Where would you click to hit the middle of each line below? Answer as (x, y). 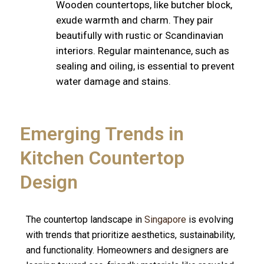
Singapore (165, 219)
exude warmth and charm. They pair (134, 20)
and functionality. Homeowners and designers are (127, 250)
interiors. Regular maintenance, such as (142, 51)
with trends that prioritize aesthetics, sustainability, (130, 235)
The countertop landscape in (85, 219)
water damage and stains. (113, 82)
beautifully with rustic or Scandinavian (139, 36)
